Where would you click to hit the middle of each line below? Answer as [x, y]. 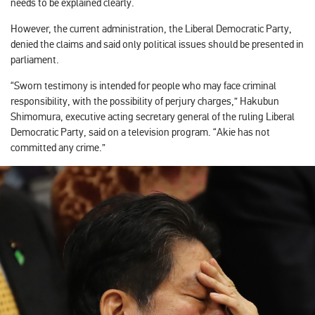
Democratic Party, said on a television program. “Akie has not [140, 132]
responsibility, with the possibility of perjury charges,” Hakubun [145, 101]
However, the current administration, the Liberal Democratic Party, [151, 28]
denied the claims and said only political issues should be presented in [157, 44]
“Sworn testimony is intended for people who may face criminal [143, 85]
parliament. [35, 59]
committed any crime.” [58, 147]
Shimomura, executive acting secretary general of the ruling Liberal [153, 116]
